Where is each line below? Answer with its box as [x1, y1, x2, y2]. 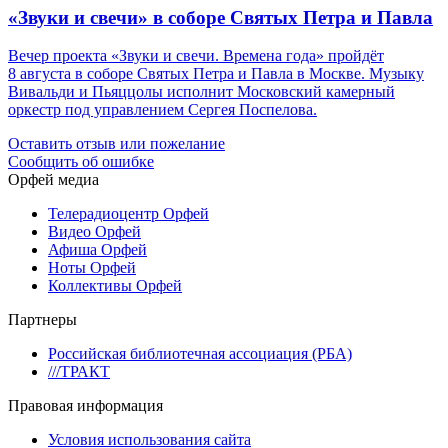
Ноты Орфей [48, 259, 136, 277]
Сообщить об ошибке [8, 153, 154, 171]
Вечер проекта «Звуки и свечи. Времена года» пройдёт [8, 47, 384, 65]
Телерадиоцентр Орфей [48, 205, 209, 223]
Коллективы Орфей [48, 277, 182, 295]
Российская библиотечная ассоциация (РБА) [48, 345, 352, 363]
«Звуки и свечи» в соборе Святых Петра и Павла [8, 6, 433, 28]
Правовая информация [8, 397, 163, 415]
